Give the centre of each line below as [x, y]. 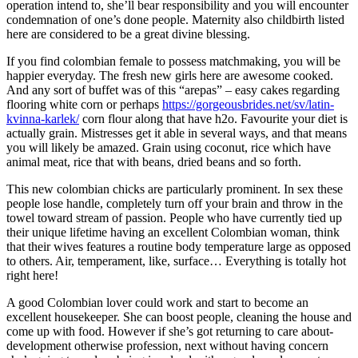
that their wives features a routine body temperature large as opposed [179, 247]
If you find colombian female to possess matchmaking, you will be [173, 62]
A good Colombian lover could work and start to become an [157, 303]
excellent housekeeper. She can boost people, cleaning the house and [179, 317]
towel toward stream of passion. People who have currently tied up [174, 218]
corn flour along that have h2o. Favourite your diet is [213, 119]
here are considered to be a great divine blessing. [128, 34]
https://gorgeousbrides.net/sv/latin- [248, 105]
